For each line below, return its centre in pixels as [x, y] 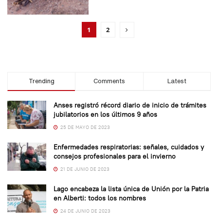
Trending [41, 81]
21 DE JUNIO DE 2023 [84, 169]
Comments [109, 81]
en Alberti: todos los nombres [100, 198]
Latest [177, 81]
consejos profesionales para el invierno [115, 156]
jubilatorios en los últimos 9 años [105, 115]
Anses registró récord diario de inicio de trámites [130, 105]
